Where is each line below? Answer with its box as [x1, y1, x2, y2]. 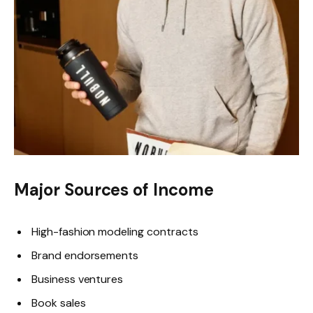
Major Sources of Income [14, 179, 214, 201]
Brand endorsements [31, 248, 139, 263]
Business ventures [31, 272, 124, 287]
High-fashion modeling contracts [31, 224, 198, 240]
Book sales [31, 296, 86, 311]
